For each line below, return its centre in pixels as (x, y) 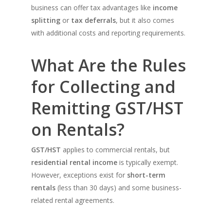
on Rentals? (78, 130)
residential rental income (74, 163)
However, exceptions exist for (79, 175)
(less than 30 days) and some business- (118, 188)
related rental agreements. (73, 200)
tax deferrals (93, 20)
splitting (46, 20)
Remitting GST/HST (107, 108)
